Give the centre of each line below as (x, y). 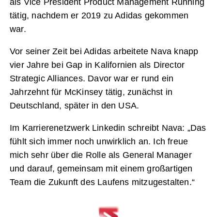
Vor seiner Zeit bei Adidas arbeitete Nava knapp (104, 52)
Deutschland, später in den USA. (75, 106)
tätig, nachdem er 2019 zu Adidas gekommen (99, 16)
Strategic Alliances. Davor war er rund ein (92, 79)
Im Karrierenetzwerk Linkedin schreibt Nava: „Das (108, 128)
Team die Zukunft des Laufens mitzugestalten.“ (104, 182)
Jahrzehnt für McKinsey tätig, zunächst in (91, 92)
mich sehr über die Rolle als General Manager (101, 155)
